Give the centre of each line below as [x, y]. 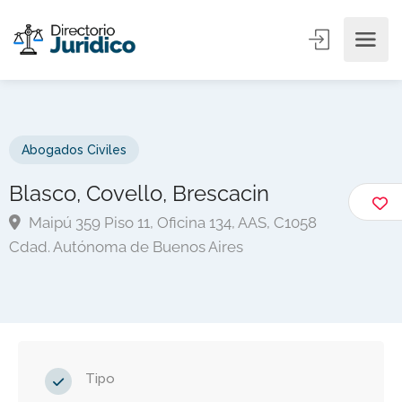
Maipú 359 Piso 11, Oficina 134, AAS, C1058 [171, 223]
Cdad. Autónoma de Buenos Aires [126, 247]
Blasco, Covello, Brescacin [139, 193]
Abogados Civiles [74, 150]
